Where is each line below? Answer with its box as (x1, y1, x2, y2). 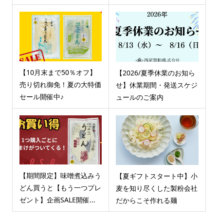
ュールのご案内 (116, 92, 163, 102)
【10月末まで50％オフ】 (19, 67, 96, 77)
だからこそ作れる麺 (116, 195, 177, 205)
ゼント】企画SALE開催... (19, 195, 95, 204)
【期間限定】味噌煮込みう (19, 171, 101, 180)
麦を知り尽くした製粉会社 (116, 183, 198, 193)
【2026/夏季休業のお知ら (116, 68, 195, 77)
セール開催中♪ (19, 91, 64, 101)
